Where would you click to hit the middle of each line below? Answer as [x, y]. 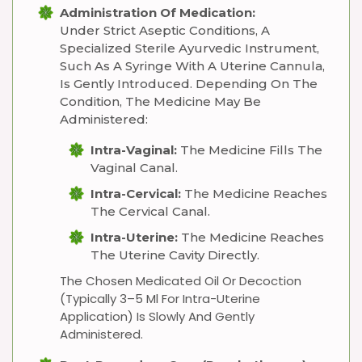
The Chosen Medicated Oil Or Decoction [181, 281]
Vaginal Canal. [134, 168]
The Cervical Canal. [150, 211]
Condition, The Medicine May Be [160, 101]
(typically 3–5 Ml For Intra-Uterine [160, 299]
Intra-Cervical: [136, 194]
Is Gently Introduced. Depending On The [189, 84]
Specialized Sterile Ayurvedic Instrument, [189, 48]
